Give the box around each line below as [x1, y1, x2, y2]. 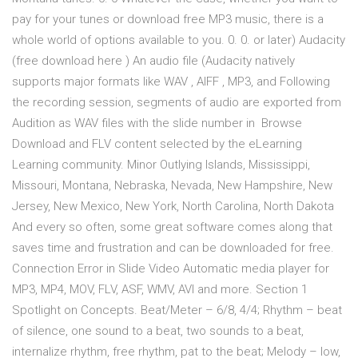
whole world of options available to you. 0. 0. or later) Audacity [12, 33, 345, 48]
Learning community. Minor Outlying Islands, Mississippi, [12, 157, 310, 173]
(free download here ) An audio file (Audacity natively [12, 54, 295, 69]
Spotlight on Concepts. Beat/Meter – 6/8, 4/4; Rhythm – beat [12, 303, 342, 318]
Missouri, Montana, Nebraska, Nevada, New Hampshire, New [12, 178, 332, 193]
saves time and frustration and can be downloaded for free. [12, 241, 334, 256]
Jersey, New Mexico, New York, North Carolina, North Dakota [12, 199, 334, 214]
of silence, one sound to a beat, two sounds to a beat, [12, 324, 304, 339]
